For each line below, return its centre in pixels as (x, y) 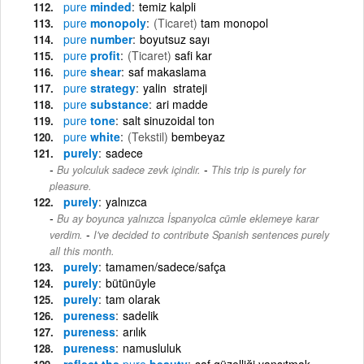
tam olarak (133, 299)
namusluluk (152, 347)
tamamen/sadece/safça (166, 266)
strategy (111, 87)
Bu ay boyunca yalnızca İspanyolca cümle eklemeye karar (188, 218)
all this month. (82, 251)
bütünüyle (131, 282)
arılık (134, 331)
